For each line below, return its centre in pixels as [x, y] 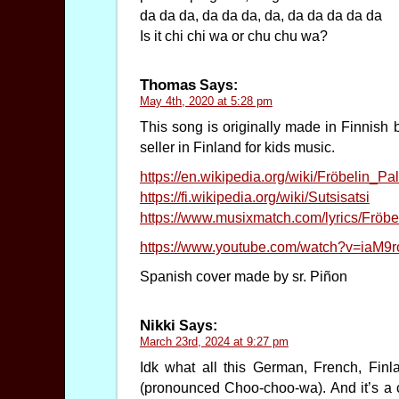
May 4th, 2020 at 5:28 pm [206, 102]
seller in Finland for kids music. [237, 148]
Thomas [167, 85]
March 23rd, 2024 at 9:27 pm [214, 342]
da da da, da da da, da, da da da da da [261, 16]
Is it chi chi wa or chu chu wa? [233, 37]
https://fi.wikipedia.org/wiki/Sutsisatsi [254, 198]
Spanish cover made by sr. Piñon [243, 277]
